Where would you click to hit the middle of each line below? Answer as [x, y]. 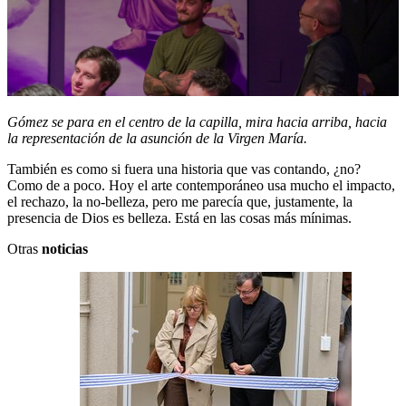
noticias [65, 249]
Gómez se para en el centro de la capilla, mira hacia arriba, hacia [197, 122]
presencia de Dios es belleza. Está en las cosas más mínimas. [181, 218]
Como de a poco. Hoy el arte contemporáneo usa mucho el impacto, [201, 186]
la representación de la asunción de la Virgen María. [159, 139]
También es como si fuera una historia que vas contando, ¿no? [184, 169]
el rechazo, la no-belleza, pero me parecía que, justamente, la [180, 202]
